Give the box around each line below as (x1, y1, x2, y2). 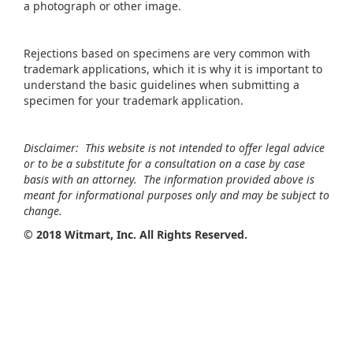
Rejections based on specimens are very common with (24, 46, 310, 61)
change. (24, 203, 65, 219)
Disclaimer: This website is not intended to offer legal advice (24, 140, 325, 156)
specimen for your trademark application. (24, 93, 243, 109)
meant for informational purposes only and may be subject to (24, 188, 329, 203)
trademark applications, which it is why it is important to (24, 61, 322, 77)
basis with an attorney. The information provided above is (24, 172, 314, 188)
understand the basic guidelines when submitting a (24, 77, 299, 93)
